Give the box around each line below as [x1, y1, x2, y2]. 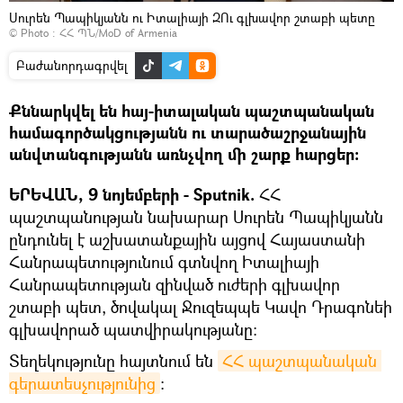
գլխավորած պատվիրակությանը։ [9, 318, 257, 341]
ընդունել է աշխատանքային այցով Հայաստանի [9, 228, 365, 251]
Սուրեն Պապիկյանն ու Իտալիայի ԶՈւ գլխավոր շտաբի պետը [9, 9, 375, 27]
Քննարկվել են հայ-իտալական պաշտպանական [9, 100, 374, 123]
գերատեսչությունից [9, 372, 156, 395]
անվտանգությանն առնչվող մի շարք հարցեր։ [9, 143, 359, 166]
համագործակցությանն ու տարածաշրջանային [9, 121, 366, 145]
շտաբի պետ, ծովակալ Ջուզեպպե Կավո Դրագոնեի [9, 296, 392, 318]
